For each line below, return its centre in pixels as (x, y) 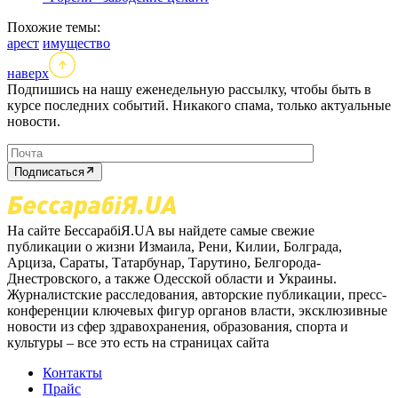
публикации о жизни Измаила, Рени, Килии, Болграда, (175, 247)
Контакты (72, 373)
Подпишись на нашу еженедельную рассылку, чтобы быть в (189, 90)
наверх (28, 74)
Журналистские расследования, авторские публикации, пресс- (197, 295)
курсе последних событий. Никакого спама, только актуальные (199, 106)
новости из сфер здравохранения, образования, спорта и (178, 327)
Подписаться (49, 172)
